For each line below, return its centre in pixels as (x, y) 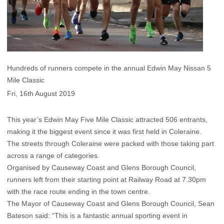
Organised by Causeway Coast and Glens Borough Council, (101, 168)
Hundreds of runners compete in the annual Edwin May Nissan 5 (109, 68)
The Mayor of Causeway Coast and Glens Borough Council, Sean (111, 204)
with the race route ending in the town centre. (78, 192)
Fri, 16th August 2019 (41, 94)
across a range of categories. (53, 156)
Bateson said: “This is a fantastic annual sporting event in (97, 216)
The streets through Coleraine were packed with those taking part (110, 144)
